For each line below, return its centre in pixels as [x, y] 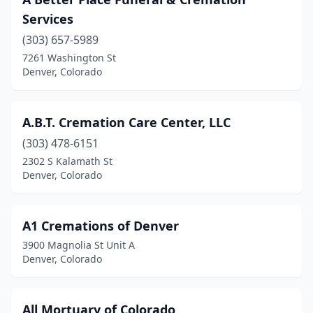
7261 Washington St [69, 58]
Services [48, 19]
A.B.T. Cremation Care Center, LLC [126, 122]
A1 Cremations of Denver [101, 226]
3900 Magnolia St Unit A [79, 245]
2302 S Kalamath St [67, 161]
